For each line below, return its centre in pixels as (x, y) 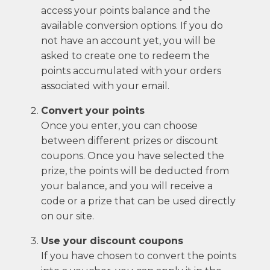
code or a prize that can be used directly (138, 201)
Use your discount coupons (112, 240)
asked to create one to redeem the (125, 55)
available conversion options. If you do (132, 25)
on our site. (67, 216)
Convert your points (93, 110)
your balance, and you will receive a (127, 186)
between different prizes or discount (130, 140)
